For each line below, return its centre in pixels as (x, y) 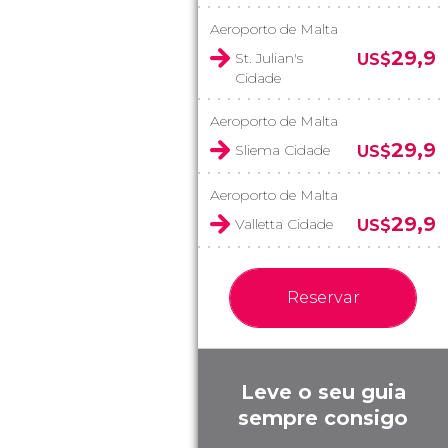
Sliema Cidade (282, 150)
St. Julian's (269, 58)
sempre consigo (323, 418)
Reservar (323, 297)
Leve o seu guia (323, 392)
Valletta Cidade (284, 224)
